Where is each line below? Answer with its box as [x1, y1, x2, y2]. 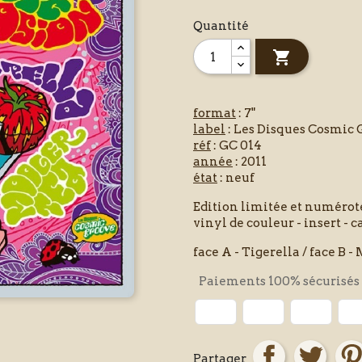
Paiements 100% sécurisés [196, 274, 360, 288]
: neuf [217, 170, 255, 185]
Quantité [193, 19, 249, 33]
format [193, 106, 236, 120]
